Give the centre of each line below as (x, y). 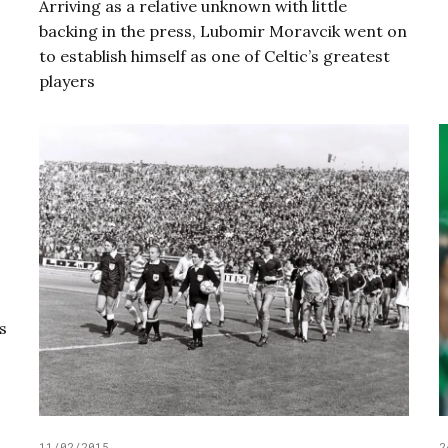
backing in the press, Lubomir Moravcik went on (222, 31)
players (66, 81)
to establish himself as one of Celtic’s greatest (214, 56)
